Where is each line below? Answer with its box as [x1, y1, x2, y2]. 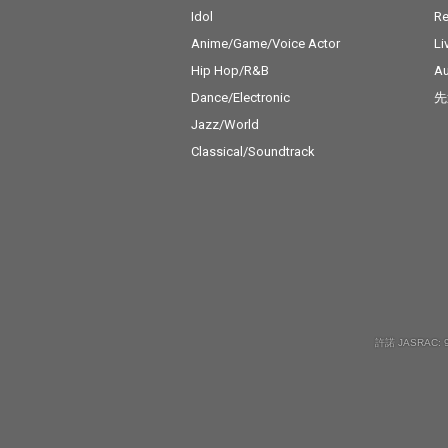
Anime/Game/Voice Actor [190, 36, 340, 51]
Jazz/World [190, 117, 259, 132]
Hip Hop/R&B [190, 63, 269, 78]
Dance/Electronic [190, 90, 290, 105]
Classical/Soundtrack [190, 144, 315, 159]
